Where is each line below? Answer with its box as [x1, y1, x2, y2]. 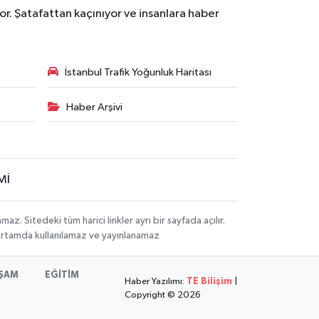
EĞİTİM [45, 271, 80, 280]
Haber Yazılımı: [124, 276, 187, 286]
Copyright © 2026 [124, 290, 201, 300]
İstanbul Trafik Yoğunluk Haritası [64, 67, 211, 78]
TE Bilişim [186, 276, 232, 286]
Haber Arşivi [66, 101, 122, 113]
